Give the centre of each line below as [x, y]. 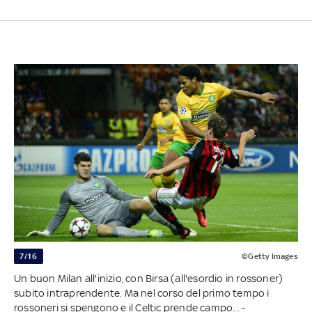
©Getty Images [270, 257]
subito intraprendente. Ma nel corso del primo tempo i [141, 293]
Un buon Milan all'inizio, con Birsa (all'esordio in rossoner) [148, 279]
